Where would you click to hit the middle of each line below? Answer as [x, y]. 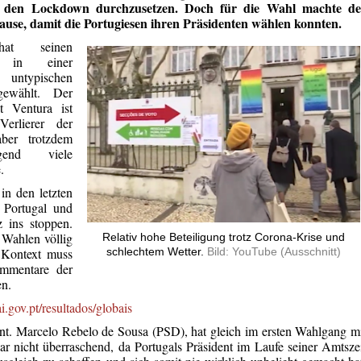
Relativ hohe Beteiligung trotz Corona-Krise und [224, 237]
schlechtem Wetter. [157, 252]
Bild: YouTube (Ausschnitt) [274, 252]
